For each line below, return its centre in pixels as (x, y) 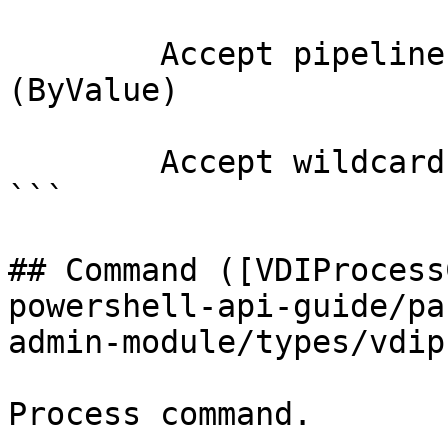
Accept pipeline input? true (84, 54)
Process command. (160, 414)
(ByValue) (93, 90)
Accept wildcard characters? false (84, 162)
